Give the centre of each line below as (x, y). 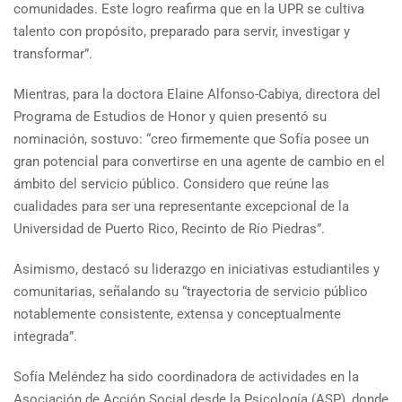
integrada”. (47, 336)
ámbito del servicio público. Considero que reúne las (171, 184)
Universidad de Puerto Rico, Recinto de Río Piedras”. (171, 229)
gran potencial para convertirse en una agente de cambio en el (199, 162)
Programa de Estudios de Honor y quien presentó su (170, 117)
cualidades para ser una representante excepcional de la (181, 206)
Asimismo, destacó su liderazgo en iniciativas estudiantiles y (197, 269)
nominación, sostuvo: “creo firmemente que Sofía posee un (191, 139)
